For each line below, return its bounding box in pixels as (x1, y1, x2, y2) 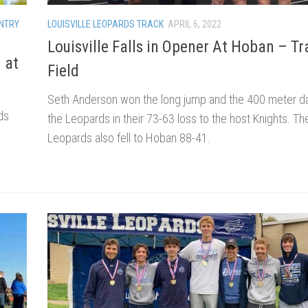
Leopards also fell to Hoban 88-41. (47, 130, 210, 145)
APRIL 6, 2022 (168, 18, 221, 30)
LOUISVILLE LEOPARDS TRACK (47, 18, 164, 30)
